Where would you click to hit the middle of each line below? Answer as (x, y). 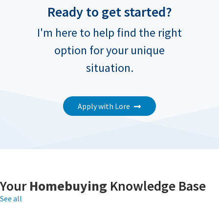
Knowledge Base (156, 186)
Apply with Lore (104, 106)
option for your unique (109, 50)
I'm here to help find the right (109, 33)
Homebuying (68, 186)
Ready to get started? (109, 12)
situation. (109, 68)
